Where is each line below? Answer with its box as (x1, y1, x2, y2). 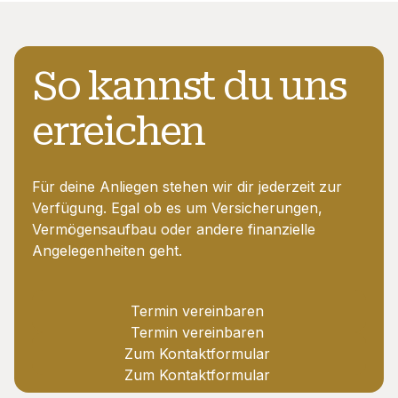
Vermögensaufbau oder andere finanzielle (32, 220, 315, 239)
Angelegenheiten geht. (32, 242, 182, 260)
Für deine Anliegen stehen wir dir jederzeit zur (32, 178, 342, 196)
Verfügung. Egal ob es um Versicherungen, (32, 199, 322, 218)
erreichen (32, 108, 205, 155)
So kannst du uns (32, 63, 346, 110)
